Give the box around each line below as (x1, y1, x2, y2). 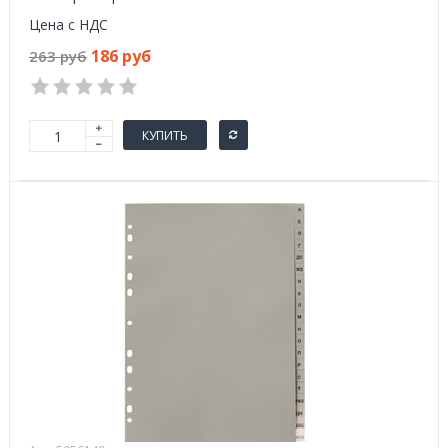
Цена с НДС (29, 15, 108, 34)
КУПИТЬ (142, 126, 188, 144)
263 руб (29, 46, 87, 66)
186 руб (91, 45, 151, 67)
